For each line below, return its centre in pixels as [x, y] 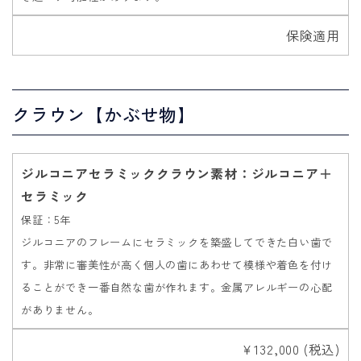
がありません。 [60, 310]
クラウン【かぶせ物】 [104, 114]
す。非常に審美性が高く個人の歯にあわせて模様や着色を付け [177, 265]
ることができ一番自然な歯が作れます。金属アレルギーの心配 [177, 288]
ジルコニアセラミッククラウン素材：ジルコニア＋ [177, 174]
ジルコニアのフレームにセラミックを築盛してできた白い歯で [177, 243]
